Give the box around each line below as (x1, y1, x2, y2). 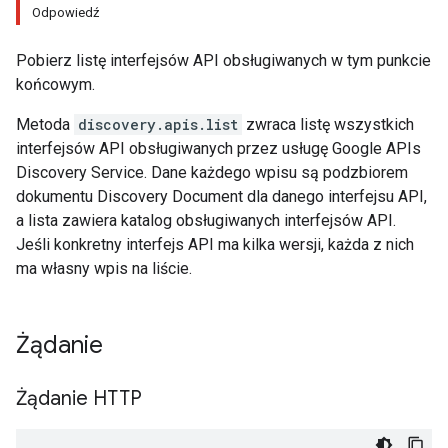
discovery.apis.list (78, 115, 238, 134)
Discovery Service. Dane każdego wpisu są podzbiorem (16, 163, 408, 182)
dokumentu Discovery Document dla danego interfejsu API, (16, 187, 427, 206)
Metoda (16, 115, 74, 134)
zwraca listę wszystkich (242, 115, 414, 134)
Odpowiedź (32, 5, 99, 20)
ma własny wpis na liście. (16, 259, 192, 278)
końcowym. (16, 75, 95, 94)
